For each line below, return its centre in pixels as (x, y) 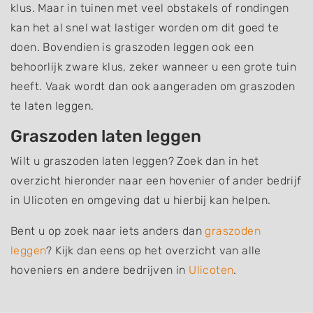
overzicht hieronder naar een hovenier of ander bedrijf (156, 181)
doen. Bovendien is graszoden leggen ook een (132, 47)
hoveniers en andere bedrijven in (100, 270)
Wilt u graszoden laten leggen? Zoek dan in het (135, 161)
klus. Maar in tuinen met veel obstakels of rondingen (150, 8)
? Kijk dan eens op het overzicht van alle (154, 250)
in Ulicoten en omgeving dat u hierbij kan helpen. (141, 200)
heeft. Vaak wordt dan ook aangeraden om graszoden (153, 86)
